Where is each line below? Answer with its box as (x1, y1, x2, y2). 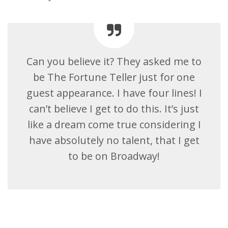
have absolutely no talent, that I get (28, 133, 199, 147)
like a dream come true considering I (27, 117, 201, 131)
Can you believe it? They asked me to (26, 54, 202, 68)
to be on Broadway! (68, 149, 160, 163)
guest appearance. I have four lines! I (26, 85, 202, 100)
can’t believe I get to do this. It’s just (29, 101, 199, 116)
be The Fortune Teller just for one (33, 70, 195, 84)
